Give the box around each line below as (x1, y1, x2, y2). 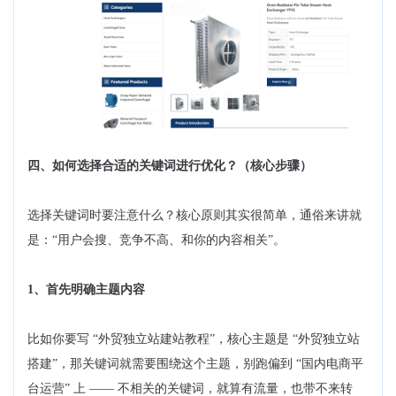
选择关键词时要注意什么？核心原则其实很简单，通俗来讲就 (27, 209, 362, 223)
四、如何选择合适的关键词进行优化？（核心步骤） (27, 159, 312, 173)
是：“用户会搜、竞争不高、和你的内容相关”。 (27, 233, 286, 247)
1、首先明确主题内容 (27, 283, 145, 297)
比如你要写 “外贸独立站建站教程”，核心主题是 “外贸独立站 (27, 332, 360, 346)
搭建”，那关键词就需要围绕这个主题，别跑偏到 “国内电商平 (27, 357, 363, 371)
